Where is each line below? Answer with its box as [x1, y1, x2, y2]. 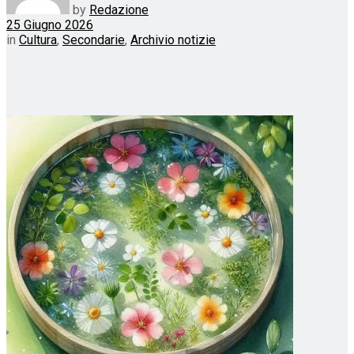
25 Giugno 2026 [6, 17, 93, 32]
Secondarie [62, 32, 125, 47]
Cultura [19, 32, 57, 47]
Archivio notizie [130, 32, 216, 47]
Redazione [89, 2, 149, 17]
